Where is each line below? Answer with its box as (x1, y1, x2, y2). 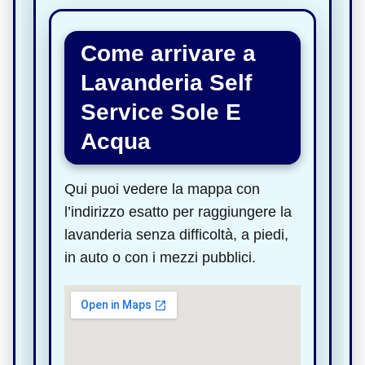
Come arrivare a (81, 40, 256, 66)
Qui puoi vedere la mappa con (64, 180, 260, 197)
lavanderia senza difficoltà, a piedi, (64, 226, 288, 243)
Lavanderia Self (81, 69, 252, 95)
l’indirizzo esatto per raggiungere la (64, 203, 292, 220)
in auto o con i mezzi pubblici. (64, 248, 256, 266)
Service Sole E (81, 99, 241, 125)
